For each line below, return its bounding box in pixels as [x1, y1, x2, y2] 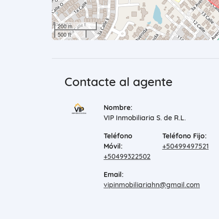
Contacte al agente [65, 74, 173, 89]
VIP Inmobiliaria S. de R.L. [103, 113, 186, 123]
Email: [103, 170, 124, 179]
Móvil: [103, 142, 123, 151]
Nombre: [103, 103, 132, 112]
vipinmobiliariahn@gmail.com [103, 180, 200, 190]
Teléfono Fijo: [162, 131, 207, 141]
